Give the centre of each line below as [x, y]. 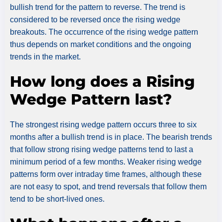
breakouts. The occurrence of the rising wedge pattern [104, 32]
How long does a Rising [102, 81]
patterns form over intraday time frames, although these [106, 174]
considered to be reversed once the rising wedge [95, 19]
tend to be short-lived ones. [57, 199]
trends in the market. [45, 56]
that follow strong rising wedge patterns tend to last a [102, 149]
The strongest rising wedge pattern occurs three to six [103, 124]
